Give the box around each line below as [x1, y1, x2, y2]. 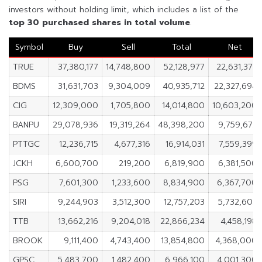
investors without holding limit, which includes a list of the [9, 4, 239, 16]
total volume [135, 16, 190, 29]
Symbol [15, 41, 43, 54]
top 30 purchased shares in [9, 16, 135, 29]
